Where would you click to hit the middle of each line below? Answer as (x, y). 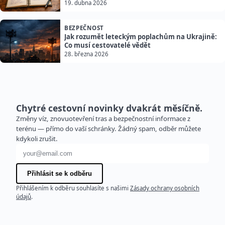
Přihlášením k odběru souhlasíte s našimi (73, 188)
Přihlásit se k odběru (60, 174)
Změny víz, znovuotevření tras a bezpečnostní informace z (103, 119)
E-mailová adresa (48, 149)
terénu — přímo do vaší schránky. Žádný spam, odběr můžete (108, 129)
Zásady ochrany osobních (165, 188)
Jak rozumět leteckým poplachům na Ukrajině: (141, 37)
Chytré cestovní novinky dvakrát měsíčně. (109, 108)
